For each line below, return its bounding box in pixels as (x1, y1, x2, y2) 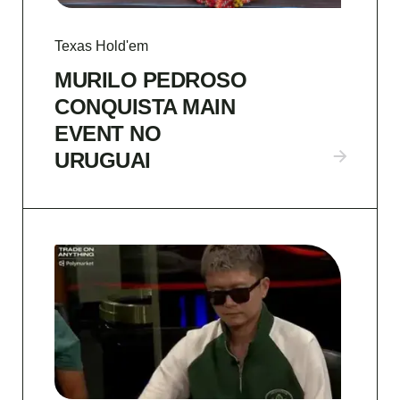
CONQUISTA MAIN (54, 94, 235, 119)
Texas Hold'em (54, 37, 148, 54)
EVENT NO (54, 121, 161, 146)
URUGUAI (54, 147, 151, 172)
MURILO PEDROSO (54, 67, 246, 92)
